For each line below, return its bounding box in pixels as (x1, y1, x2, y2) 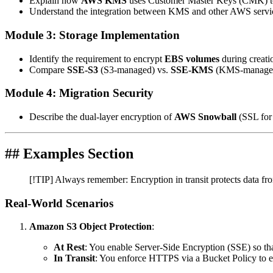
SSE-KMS (171, 64, 213, 75)
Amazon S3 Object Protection (29, 221, 152, 232)
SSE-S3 (67, 64, 98, 75)
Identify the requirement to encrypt (29, 53, 165, 64)
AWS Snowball (174, 112, 236, 122)
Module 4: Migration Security (5, 87, 154, 100)
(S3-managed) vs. (98, 64, 171, 75)
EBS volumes (165, 53, 219, 64)
